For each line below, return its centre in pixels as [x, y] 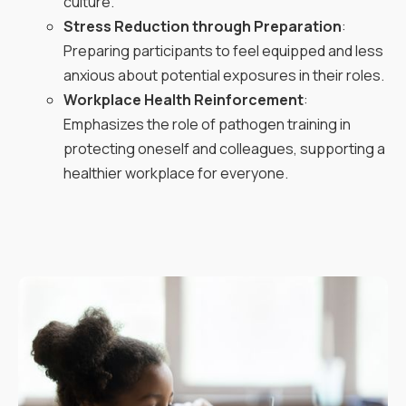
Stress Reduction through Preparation [203, 26]
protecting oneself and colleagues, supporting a [224, 148]
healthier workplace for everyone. [176, 173]
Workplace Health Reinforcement [184, 99]
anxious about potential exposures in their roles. [224, 75]
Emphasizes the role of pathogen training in [207, 124]
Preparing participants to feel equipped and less [223, 50]
